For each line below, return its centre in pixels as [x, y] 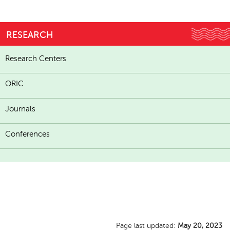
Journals [20, 109]
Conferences [27, 134]
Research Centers [36, 59]
